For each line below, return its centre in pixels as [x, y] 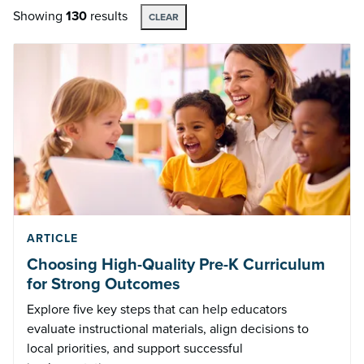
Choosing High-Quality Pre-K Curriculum [176, 264]
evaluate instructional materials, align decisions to [168, 329]
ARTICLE [52, 239]
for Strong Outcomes [104, 284]
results [107, 16]
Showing [39, 16]
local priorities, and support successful [135, 349]
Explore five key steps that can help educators [157, 310]
